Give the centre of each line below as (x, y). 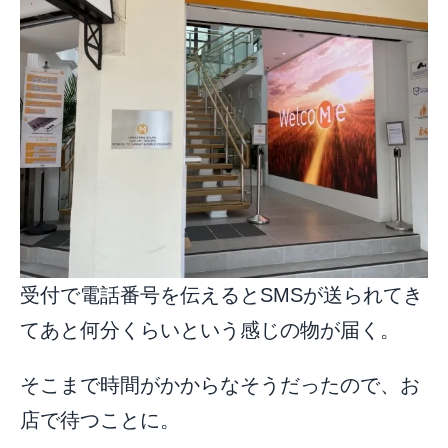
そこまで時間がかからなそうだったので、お (220, 385)
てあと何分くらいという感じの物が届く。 (210, 330)
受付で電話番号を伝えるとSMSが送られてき (221, 295)
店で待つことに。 (100, 420)
